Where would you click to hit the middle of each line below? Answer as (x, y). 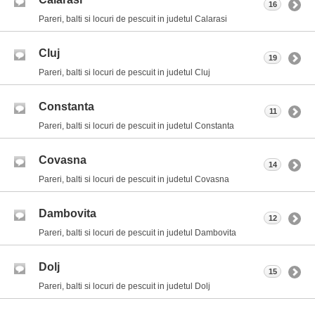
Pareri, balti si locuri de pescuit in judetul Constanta (136, 126)
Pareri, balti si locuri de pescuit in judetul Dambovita (137, 232)
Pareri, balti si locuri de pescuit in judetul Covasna (134, 179)
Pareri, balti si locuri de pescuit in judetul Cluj (124, 72)
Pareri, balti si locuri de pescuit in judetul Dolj (124, 286)
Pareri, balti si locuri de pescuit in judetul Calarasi (133, 19)
